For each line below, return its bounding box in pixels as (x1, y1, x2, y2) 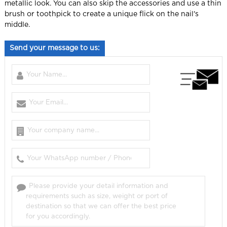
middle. (4, 21, 30, 28)
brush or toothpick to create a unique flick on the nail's (4, 10, 199, 18)
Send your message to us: (9, 44, 100, 52)
